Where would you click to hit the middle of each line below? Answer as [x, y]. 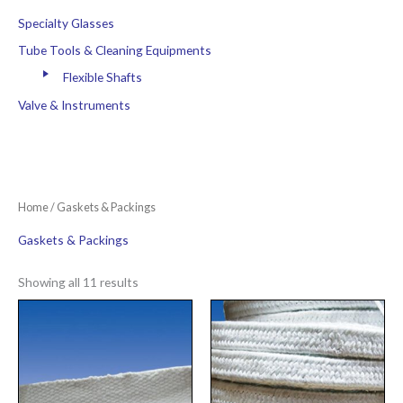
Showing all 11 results [78, 282]
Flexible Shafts [103, 77]
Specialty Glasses [66, 22]
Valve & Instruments [74, 104]
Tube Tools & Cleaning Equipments [115, 50]
